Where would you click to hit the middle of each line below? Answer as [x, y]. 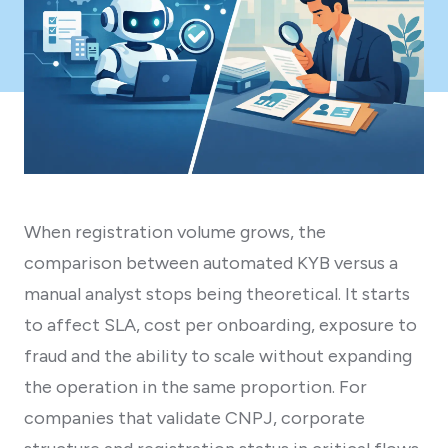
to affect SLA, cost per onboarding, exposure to [220, 324]
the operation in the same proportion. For [195, 386]
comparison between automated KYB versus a [211, 262]
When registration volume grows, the [175, 231]
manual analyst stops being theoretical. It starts [217, 293]
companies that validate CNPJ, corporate [194, 417]
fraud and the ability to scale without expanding [218, 355]
